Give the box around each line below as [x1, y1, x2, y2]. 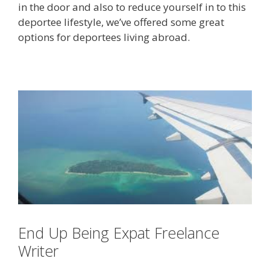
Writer [18, 240, 58, 261]
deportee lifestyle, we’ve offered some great [18, 15, 224, 29]
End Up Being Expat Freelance [18, 222, 219, 243]
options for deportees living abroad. [18, 30, 190, 44]
